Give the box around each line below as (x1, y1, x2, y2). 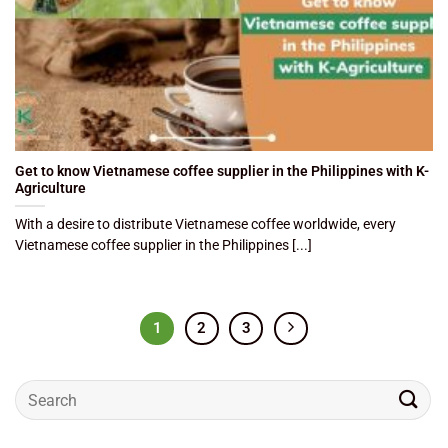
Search (14, 382, 59, 400)
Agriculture (15, 180, 86, 197)
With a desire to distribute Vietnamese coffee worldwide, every (15, 216, 396, 233)
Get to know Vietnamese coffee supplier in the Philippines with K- (15, 163, 429, 180)
